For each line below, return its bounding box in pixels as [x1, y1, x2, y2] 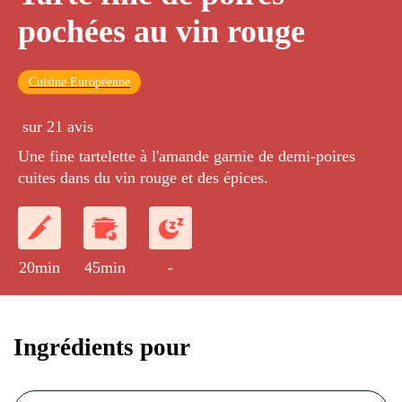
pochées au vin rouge [18, 13, 305, 50]
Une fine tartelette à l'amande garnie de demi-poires [18, 147, 355, 166]
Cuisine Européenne [29, 75, 130, 90]
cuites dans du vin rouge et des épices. [18, 169, 268, 188]
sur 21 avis [22, 118, 93, 136]
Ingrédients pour [13, 333, 190, 361]
